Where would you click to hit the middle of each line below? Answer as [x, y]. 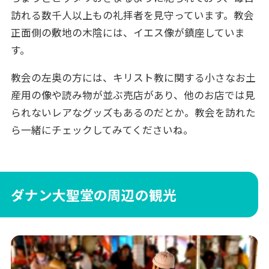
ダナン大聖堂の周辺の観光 [93, 196]
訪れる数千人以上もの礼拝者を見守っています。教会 [132, 15]
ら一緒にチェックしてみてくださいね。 [102, 131]
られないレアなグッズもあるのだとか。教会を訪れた [133, 113]
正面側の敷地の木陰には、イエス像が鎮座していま [128, 33]
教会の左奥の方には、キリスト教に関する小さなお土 [133, 78]
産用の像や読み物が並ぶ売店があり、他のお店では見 [133, 96]
